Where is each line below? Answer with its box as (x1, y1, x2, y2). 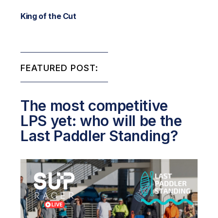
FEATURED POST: (20, 62, 99, 73)
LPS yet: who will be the (20, 111, 182, 129)
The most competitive (20, 96, 168, 114)
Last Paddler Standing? (20, 127, 178, 145)
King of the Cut (20, 11, 76, 21)
